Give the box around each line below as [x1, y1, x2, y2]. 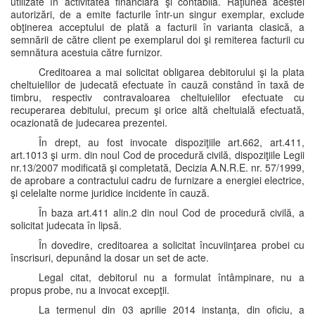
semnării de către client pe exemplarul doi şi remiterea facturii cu [11, 32, 304, 46]
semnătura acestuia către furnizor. [11, 45, 162, 59]
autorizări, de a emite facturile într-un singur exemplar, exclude [11, 7, 304, 21]
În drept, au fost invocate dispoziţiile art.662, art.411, [39, 135, 304, 149]
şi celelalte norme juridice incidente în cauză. [11, 186, 210, 200]
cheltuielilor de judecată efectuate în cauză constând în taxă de [11, 77, 304, 91]
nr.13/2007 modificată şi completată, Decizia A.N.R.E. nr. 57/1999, [11, 160, 304, 174]
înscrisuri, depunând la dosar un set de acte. [11, 250, 209, 264]
